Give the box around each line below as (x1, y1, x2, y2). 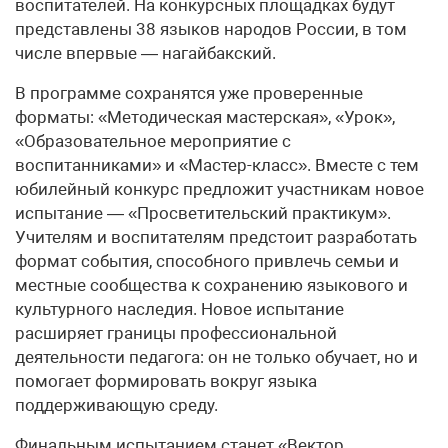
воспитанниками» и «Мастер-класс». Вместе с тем (15, 155, 419, 176)
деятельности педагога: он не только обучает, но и (15, 347, 418, 368)
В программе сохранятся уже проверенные (15, 83, 363, 104)
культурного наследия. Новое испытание (15, 299, 344, 320)
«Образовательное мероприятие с (15, 131, 291, 152)
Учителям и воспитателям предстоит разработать (15, 227, 417, 248)
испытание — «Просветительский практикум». (15, 203, 391, 224)
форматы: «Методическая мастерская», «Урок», (15, 107, 395, 128)
